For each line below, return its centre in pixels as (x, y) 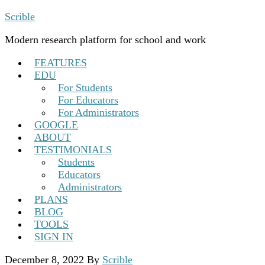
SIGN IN (54, 237)
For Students (85, 88)
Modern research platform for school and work (105, 40)
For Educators (88, 100)
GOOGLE (56, 125)
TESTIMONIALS (73, 150)
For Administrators (98, 112)
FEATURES (61, 63)
